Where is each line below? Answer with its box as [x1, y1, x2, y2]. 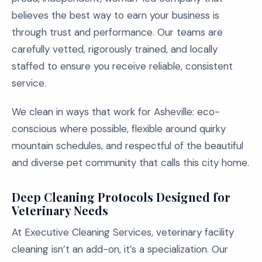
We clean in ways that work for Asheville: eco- [12, 105, 220, 118]
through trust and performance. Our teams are [12, 26, 223, 39]
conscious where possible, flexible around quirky [12, 122, 226, 135]
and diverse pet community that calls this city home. [12, 156, 249, 169]
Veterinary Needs [12, 202, 108, 218]
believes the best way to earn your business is [12, 9, 219, 22]
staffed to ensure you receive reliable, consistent [12, 60, 233, 73]
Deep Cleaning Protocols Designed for [12, 189, 230, 205]
